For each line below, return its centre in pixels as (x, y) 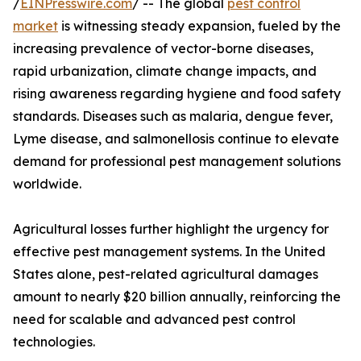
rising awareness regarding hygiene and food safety (177, 94)
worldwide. (47, 184)
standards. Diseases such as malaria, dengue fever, (173, 116)
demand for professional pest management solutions (177, 162)
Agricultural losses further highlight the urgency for (171, 229)
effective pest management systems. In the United (169, 252)
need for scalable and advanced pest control (154, 320)
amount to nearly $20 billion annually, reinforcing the (177, 297)
